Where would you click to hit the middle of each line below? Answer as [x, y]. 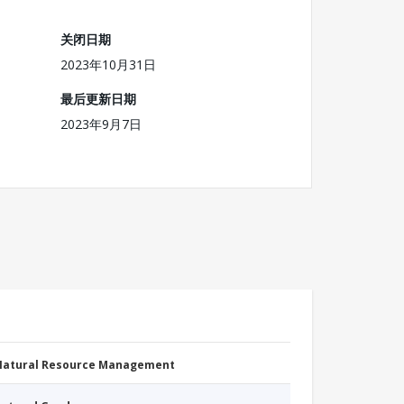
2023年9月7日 [101, 124]
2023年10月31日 [108, 64]
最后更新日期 [98, 98]
